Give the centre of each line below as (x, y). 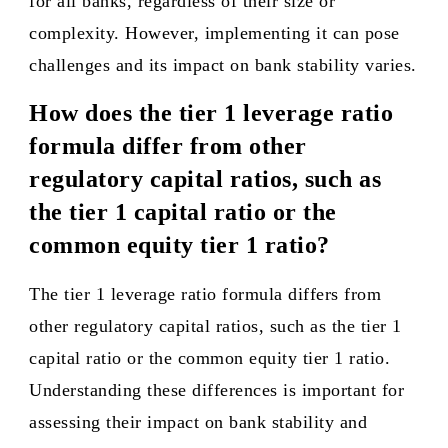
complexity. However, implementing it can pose (214, 33)
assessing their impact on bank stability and (198, 422)
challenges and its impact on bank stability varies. (223, 65)
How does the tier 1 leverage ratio (211, 113)
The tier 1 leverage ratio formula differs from (205, 294)
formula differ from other (168, 146)
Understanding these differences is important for (216, 390)
